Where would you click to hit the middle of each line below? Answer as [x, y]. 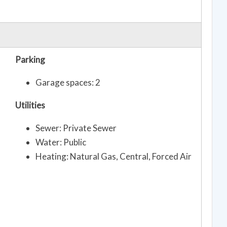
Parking [30, 60]
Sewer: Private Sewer [76, 128]
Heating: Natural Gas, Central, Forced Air [113, 157]
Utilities [30, 105]
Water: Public [61, 142]
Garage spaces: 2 [68, 83]
